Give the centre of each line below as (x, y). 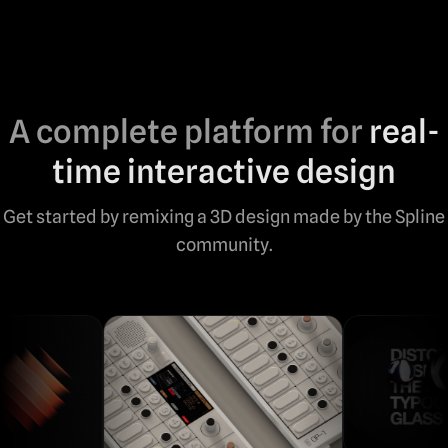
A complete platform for (185, 131)
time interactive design (224, 171)
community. (224, 244)
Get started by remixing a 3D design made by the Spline (224, 216)
